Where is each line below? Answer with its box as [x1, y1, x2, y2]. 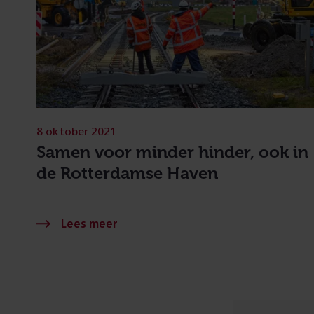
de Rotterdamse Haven [36, 162, 218, 183]
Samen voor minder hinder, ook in [36, 141, 308, 162]
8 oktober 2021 [36, 125, 116, 137]
